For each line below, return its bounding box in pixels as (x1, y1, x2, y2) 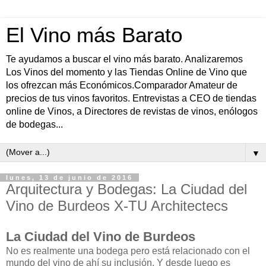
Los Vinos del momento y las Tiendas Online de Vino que (6, 67, 247, 77)
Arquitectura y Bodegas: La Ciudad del (6, 181, 247, 197)
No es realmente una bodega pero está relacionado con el (6, 245, 250, 256)
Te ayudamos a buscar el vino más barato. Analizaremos (6, 54, 243, 64)
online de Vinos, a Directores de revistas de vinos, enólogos (6, 106, 258, 116)
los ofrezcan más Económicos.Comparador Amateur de (6, 80, 237, 90)
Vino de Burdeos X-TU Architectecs (6, 198, 228, 214)
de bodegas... (6, 119, 63, 129)
